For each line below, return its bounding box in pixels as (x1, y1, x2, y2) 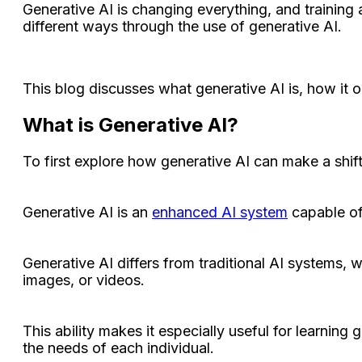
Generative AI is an (23, 203, 152, 221)
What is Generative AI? (23, 112, 238, 137)
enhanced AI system (152, 203, 288, 221)
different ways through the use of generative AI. (23, 17, 346, 35)
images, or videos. (23, 271, 149, 288)
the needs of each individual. (23, 339, 214, 356)
